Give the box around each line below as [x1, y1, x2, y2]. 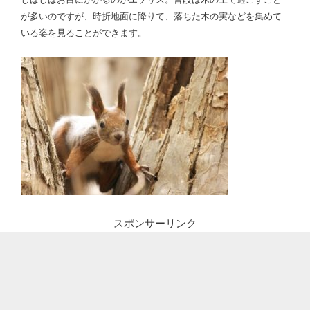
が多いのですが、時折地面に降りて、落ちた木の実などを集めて [21, 11, 282, 21]
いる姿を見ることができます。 [21, 28, 147, 38]
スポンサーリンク [113, 217, 197, 229]
